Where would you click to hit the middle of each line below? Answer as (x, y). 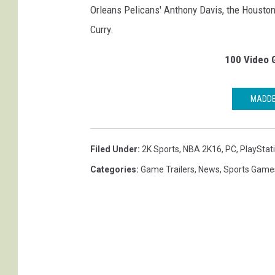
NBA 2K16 (202, 149)
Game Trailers (168, 170)
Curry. (102, 30)
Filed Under (114, 149)
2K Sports (161, 149)
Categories (113, 170)
